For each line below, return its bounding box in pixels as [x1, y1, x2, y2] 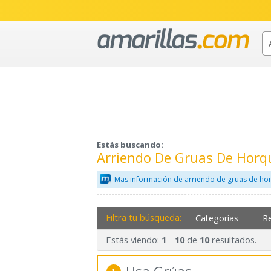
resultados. [209, 233, 256, 246]
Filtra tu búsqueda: [105, 211, 181, 223]
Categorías [195, 212, 239, 224]
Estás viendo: [105, 233, 162, 246]
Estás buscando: [97, 139, 163, 151]
